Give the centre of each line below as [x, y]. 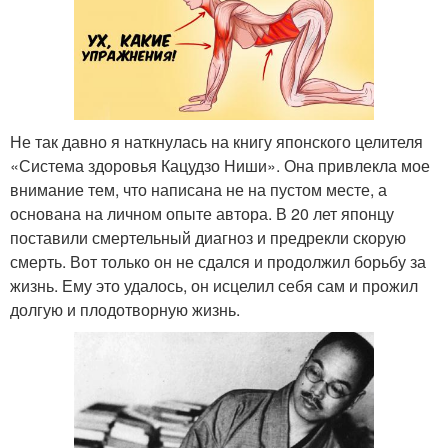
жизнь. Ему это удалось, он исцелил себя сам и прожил [214, 285]
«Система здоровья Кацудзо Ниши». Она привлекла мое [220, 165]
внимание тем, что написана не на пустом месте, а [198, 189]
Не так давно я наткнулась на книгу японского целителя [216, 141]
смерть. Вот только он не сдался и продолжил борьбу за [218, 261]
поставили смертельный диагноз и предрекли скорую [208, 237]
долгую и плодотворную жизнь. [125, 309]
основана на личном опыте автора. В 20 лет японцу [202, 213]
